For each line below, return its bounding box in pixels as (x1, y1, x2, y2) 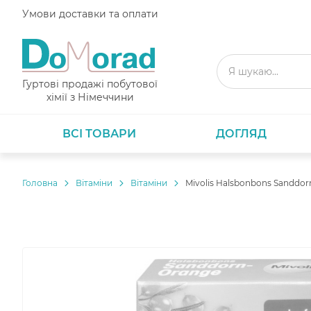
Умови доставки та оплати (22, 7, 158, 20)
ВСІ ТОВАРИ (62, 127, 136, 140)
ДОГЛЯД (216, 127, 267, 140)
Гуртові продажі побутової (22, 78, 158, 90)
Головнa (22, 178, 58, 188)
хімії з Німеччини (46, 91, 134, 103)
